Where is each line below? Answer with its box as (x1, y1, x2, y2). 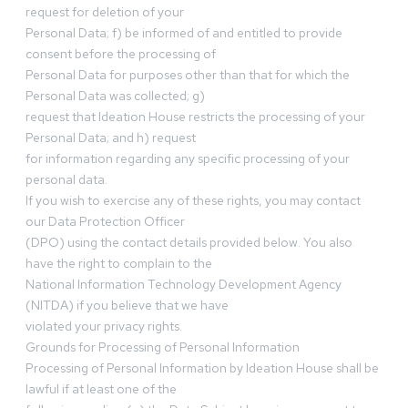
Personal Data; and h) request (25, 129, 196, 147)
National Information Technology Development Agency (25, 276, 342, 293)
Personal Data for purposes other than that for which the (25, 66, 350, 84)
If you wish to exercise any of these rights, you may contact (25, 192, 361, 209)
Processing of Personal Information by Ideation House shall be (25, 360, 379, 377)
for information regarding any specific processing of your (25, 150, 350, 168)
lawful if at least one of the (25, 381, 177, 398)
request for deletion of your (25, 4, 184, 21)
